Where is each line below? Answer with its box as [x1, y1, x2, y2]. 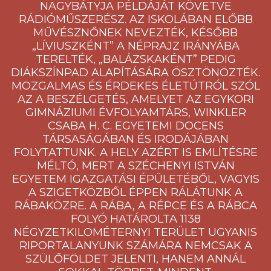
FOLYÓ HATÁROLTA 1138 [70, 212, 201, 226]
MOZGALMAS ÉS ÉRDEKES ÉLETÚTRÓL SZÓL [11, 79, 260, 93]
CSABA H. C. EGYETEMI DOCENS [47, 119, 224, 132]
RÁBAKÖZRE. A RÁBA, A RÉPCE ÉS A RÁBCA [14, 199, 257, 212]
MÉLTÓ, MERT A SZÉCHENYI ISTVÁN [36, 159, 235, 172]
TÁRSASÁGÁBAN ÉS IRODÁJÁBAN [42, 132, 229, 146]
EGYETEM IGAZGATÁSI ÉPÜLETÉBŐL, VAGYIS [11, 172, 260, 186]
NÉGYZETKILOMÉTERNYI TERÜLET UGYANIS [14, 226, 257, 239]
